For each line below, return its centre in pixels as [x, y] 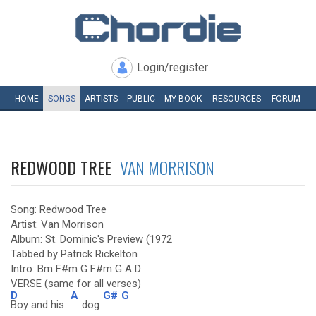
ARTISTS [101, 99]
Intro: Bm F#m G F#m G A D [76, 269]
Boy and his [39, 305]
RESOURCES [237, 99]
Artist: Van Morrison [57, 224]
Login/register [172, 67]
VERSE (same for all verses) [76, 284]
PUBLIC [141, 99]
